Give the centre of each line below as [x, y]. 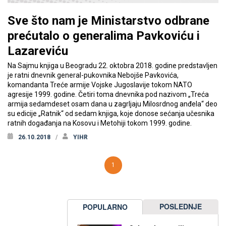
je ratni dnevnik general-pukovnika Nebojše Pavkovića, [93, 75]
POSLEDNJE [181, 207]
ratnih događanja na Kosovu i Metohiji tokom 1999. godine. [100, 123]
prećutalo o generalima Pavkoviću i [104, 36]
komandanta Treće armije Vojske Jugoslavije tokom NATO [100, 85]
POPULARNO [105, 207]
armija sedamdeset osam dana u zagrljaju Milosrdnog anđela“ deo [112, 104]
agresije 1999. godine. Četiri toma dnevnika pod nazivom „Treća [108, 95]
